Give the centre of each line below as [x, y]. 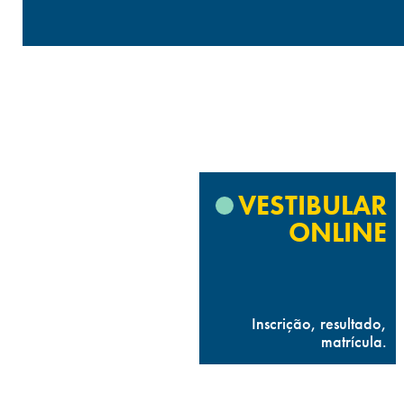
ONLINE [338, 233]
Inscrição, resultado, [319, 323]
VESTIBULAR [312, 206]
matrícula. [354, 341]
